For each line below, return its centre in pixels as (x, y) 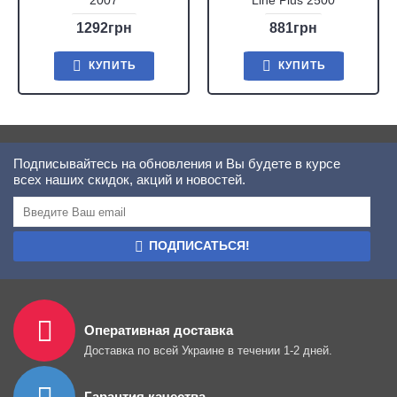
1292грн (104, 28)
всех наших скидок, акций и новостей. (129, 180)
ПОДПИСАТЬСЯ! (199, 246)
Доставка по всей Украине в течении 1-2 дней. (208, 350)
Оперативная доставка (159, 330)
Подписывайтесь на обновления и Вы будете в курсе (177, 164)
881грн (293, 28)
